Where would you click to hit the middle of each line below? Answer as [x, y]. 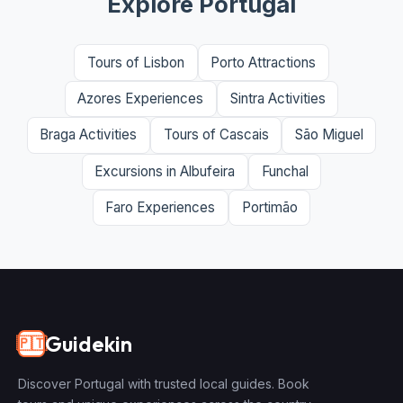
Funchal [285, 171]
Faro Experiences [161, 208]
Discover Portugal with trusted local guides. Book [164, 384]
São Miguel [329, 135]
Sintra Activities [278, 99]
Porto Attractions [264, 62]
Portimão [269, 208]
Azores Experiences [141, 99]
